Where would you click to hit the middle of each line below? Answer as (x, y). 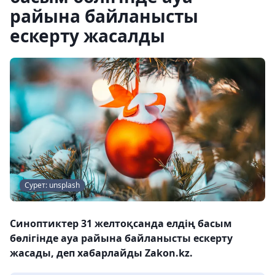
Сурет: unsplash (52, 185)
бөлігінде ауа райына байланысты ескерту (121, 238)
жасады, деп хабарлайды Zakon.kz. (101, 253)
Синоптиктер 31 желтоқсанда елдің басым (121, 223)
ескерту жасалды (87, 36)
